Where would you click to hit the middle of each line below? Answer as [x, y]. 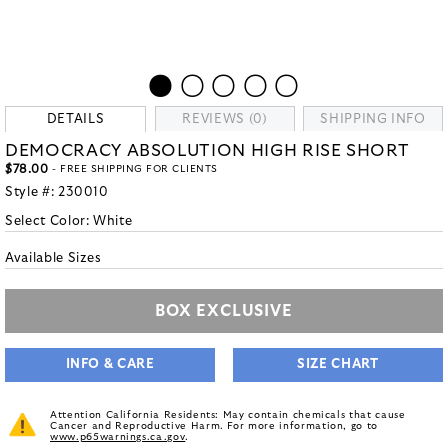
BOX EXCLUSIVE [224, 311]
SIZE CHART [338, 364]
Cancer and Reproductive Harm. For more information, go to [214, 426]
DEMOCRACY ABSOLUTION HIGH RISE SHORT [207, 150]
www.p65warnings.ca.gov [118, 437]
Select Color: [49, 221]
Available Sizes [53, 258]
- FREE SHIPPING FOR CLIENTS [133, 169]
